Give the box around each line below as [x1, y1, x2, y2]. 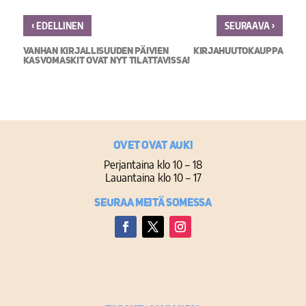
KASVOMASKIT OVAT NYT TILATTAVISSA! [23, 55, 191, 66]
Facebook [115, 237, 170, 251]
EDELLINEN [33, 20, 83, 31]
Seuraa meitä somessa [94, 197, 212, 209]
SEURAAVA [225, 20, 273, 31]
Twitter [142, 237, 181, 251]
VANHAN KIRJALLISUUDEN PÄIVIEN [23, 46, 169, 56]
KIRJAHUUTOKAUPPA [193, 46, 283, 56]
